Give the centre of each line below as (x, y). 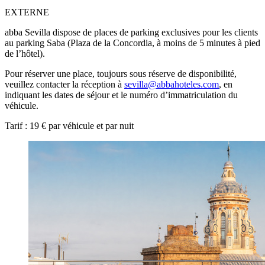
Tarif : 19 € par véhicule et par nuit (69, 125)
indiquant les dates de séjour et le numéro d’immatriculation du (121, 95)
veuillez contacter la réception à (64, 84)
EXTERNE (27, 12)
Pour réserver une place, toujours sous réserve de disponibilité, (121, 73)
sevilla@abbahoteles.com (172, 84)
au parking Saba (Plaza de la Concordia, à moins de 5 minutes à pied (132, 43)
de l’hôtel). (25, 53)
